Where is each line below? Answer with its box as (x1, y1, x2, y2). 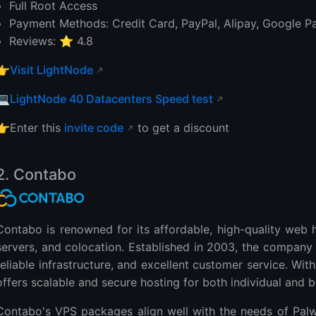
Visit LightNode (10, 62, 93, 77)
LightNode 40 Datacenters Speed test (10, 91, 213, 106)
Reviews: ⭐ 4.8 (9, 33, 94, 48)
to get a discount (134, 120, 229, 135)
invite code (64, 120, 123, 135)
